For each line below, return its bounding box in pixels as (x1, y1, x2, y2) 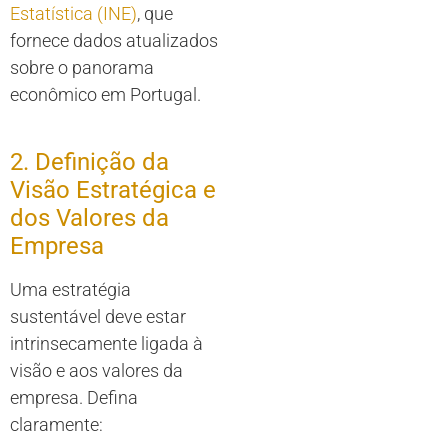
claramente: (10, 413, 103, 435)
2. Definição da (10, 147, 169, 176)
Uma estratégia (10, 278, 131, 300)
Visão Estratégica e (10, 175, 216, 204)
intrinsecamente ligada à (10, 332, 203, 354)
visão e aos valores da (10, 359, 183, 381)
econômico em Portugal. (10, 83, 201, 105)
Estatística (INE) (10, 2, 137, 24)
